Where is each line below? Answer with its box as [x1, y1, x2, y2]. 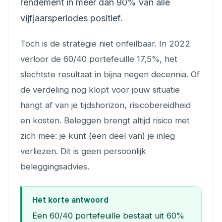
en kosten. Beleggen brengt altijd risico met [20, 115, 190, 125]
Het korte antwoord [32, 195, 109, 205]
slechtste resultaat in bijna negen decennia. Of [20, 69, 200, 79]
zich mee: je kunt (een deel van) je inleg [20, 131, 175, 141]
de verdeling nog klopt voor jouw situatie [20, 85, 180, 95]
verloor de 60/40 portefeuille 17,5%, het [20, 54, 177, 64]
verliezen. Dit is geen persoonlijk [20, 146, 146, 156]
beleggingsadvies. [20, 162, 89, 171]
